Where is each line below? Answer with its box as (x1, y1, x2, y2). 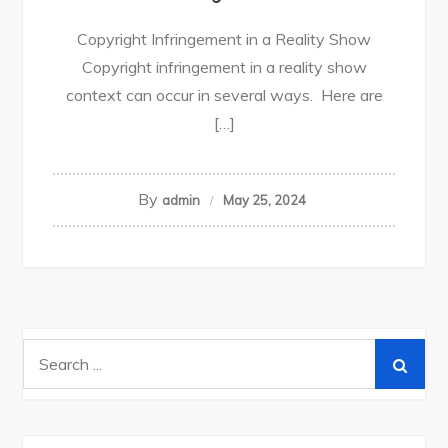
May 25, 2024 (222, 192, 306, 209)
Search (22, 342, 73, 363)
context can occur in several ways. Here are (65, 85, 383, 106)
